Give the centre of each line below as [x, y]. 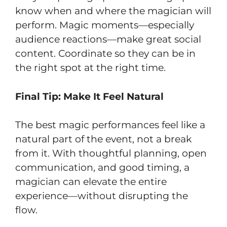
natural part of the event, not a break [103, 139]
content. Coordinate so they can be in [105, 54]
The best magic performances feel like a [110, 125]
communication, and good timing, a [102, 168]
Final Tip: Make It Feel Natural [89, 96]
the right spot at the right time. [90, 68]
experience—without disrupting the [102, 196]
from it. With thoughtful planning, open [111, 154]
